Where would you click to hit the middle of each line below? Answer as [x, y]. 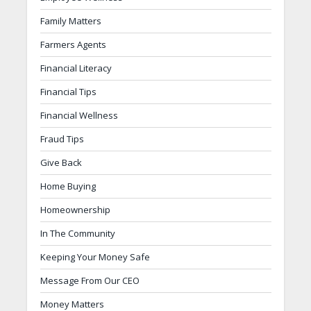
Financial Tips [68, 92]
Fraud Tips [62, 139]
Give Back [61, 163]
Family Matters [70, 21]
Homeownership [75, 210]
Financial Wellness [79, 116]
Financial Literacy [76, 68]
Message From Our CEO [90, 281]
